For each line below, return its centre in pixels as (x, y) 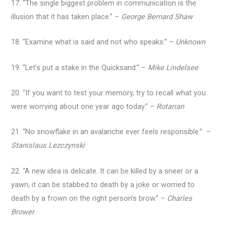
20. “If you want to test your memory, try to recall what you (109, 93)
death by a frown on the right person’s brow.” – (89, 198)
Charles (180, 198)
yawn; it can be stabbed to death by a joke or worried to (103, 184)
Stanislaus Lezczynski (48, 146)
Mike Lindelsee (173, 67)
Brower (23, 212)
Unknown (191, 42)
